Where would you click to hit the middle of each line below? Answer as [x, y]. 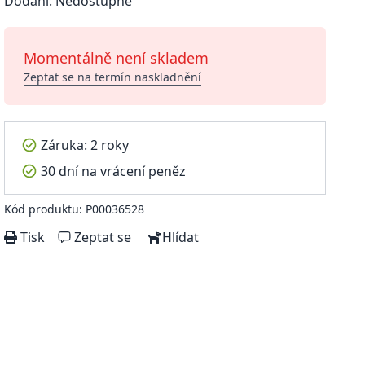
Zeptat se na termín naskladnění [113, 77]
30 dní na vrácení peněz [114, 171]
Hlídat [181, 237]
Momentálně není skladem [117, 58]
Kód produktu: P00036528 [75, 209]
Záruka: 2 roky [85, 145]
